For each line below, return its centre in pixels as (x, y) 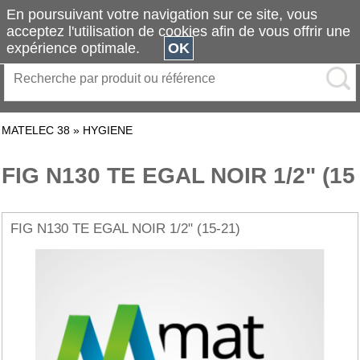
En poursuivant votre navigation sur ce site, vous (162, 14)
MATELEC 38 (36, 130)
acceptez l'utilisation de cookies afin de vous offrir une (178, 31)
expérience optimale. (85, 48)
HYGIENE (108, 130)
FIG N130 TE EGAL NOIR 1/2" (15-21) (125, 229)
